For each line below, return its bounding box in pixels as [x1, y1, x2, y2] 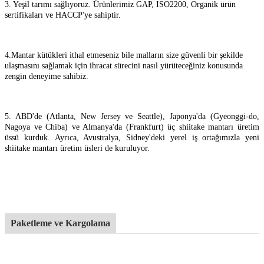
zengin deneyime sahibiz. [5, 71, 88, 81]
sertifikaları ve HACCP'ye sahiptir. [5, 10, 121, 19]
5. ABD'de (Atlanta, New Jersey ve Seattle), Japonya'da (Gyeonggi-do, [5, 111, 259, 121]
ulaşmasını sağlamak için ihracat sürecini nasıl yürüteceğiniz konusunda [5, 61, 243, 70]
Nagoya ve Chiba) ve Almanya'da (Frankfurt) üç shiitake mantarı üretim [5, 122, 259, 131]
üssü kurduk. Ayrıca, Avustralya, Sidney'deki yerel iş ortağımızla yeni [5, 133, 259, 142]
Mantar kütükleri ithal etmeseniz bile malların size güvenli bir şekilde [11, 50, 243, 60]
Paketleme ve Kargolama [11, 217, 110, 228]
